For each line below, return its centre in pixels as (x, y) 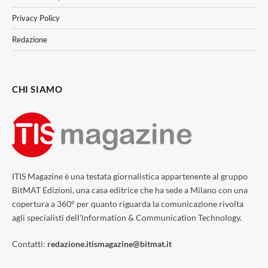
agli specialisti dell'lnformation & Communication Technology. (127, 217)
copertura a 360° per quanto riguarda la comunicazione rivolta (128, 203)
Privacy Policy (36, 18)
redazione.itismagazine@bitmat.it (109, 243)
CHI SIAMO (37, 89)
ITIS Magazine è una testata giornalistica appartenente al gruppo (130, 176)
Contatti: (30, 243)
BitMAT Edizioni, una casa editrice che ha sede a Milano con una (130, 190)
